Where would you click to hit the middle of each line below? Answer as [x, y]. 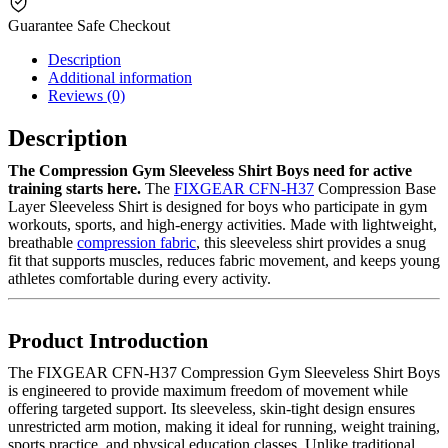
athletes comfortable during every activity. [139, 278]
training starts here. [74, 188]
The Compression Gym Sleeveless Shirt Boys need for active [210, 170]
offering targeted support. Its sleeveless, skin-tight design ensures [211, 408]
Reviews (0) [86, 95]
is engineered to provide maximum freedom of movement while [208, 390]
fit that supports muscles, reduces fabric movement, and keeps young [224, 260]
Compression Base [375, 188]
